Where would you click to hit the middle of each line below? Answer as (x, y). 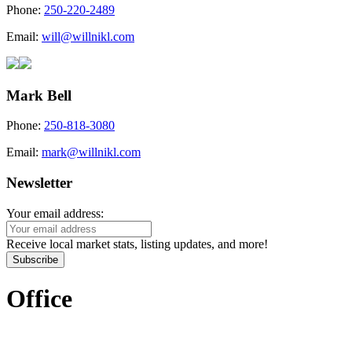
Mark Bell (39, 95)
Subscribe (35, 259)
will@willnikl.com (88, 36)
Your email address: (55, 213)
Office (39, 299)
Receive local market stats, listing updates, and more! (137, 244)
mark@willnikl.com (91, 152)
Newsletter (39, 183)
